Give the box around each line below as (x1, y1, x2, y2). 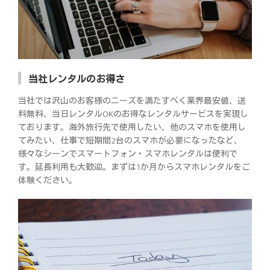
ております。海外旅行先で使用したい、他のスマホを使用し (18, 122, 246, 133)
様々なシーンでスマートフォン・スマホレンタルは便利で (18, 148, 237, 159)
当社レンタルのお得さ (28, 74, 125, 85)
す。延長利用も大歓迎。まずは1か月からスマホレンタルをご (18, 162, 250, 172)
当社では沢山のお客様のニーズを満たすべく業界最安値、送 (18, 95, 246, 106)
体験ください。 (18, 175, 77, 186)
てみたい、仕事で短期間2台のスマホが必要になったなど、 (18, 135, 242, 146)
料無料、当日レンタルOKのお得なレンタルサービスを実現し (18, 108, 248, 119)
